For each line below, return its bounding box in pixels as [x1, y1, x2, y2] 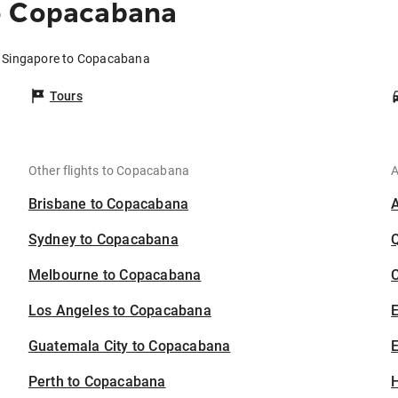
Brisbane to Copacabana [28, 195, 189, 213]
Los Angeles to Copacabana [28, 302, 211, 320]
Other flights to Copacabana [28, 163, 190, 179]
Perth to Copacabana [28, 373, 166, 391]
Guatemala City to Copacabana [28, 338, 231, 355]
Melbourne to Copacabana [28, 267, 202, 284]
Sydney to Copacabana [28, 231, 179, 249]
